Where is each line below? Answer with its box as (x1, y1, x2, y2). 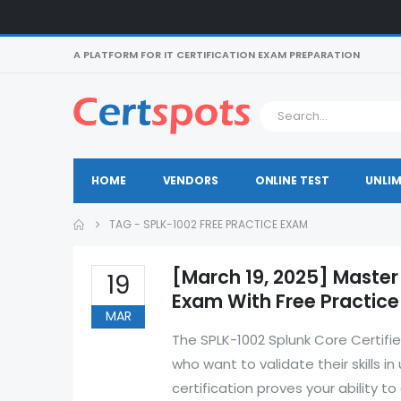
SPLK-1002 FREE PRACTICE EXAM (143, 217, 308, 232)
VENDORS (162, 173, 218, 188)
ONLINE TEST (254, 173, 329, 188)
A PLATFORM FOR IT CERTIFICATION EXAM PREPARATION (73, 47, 360, 62)
